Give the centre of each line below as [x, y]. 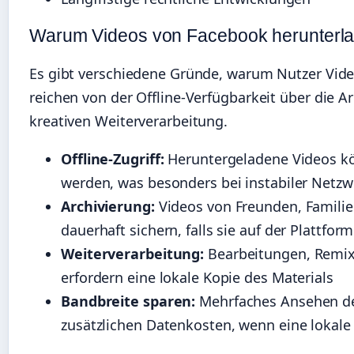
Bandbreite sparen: [128, 301]
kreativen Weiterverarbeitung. [129, 121]
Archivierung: [108, 207]
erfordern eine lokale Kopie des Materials [197, 278]
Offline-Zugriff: [113, 159]
